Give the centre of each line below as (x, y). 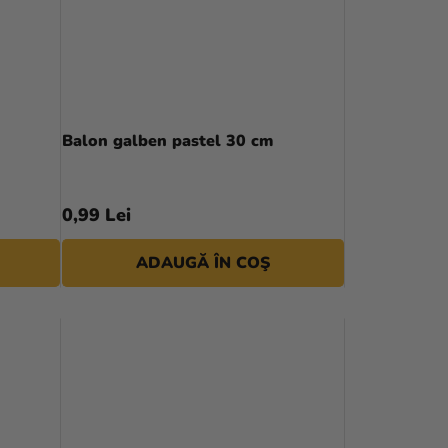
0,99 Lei (96, 215)
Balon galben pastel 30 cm (167, 141)
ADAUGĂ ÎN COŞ (203, 263)
